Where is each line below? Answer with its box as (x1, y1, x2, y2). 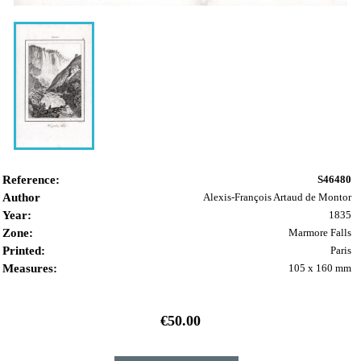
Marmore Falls (288, 226, 351, 239)
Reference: (2, 173, 60, 187)
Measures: (2, 262, 57, 276)
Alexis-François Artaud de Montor (203, 191, 351, 204)
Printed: (2, 244, 45, 258)
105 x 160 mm (288, 262, 351, 275)
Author (2, 191, 40, 205)
